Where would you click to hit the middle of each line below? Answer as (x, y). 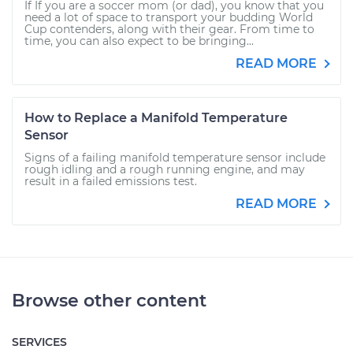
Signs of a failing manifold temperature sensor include (175, 158)
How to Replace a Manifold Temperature (156, 118)
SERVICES (39, 342)
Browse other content (109, 301)
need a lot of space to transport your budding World (169, 17)
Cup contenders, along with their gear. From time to (169, 29)
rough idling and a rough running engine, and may (165, 169)
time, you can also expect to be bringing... (139, 41)
